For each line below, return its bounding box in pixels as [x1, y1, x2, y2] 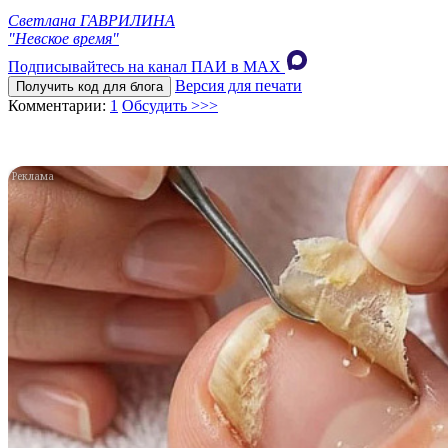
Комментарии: [8, 96, 110, 114]
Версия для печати [175, 76, 302, 94]
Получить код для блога [16, 78, 163, 94]
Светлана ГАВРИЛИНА [8, 11, 175, 29]
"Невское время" [8, 29, 119, 47]
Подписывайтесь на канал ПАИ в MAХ [8, 57, 281, 75]
